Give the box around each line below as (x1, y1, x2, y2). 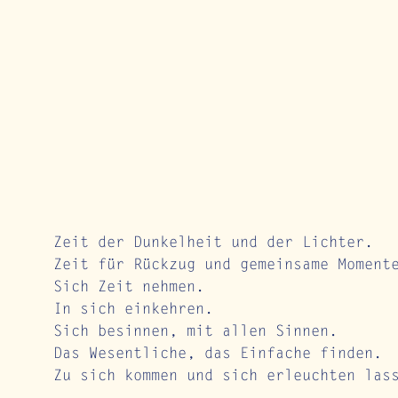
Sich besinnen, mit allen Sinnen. (53, 323, 338, 339)
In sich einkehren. (53, 301, 213, 317)
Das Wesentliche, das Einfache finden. (53, 346, 382, 362)
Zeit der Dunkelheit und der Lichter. (53, 235, 373, 251)
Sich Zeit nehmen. (53, 279, 204, 295)
